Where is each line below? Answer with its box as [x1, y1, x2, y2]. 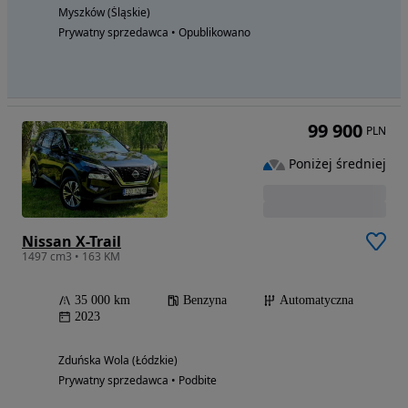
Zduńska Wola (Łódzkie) [58, 352, 178, 368]
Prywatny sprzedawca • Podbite [58, 372, 217, 388]
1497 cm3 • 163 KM [22, 248, 120, 264]
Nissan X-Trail [22, 230, 121, 251]
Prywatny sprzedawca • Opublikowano [58, 24, 250, 40]
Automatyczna [280, 292, 353, 307]
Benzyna [183, 292, 227, 307]
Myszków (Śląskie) [58, 4, 150, 20]
